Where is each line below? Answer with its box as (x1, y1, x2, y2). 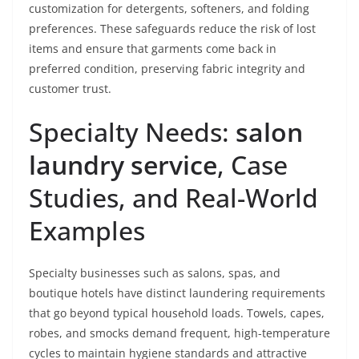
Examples (29, 213, 145, 248)
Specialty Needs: (29, 115, 236, 149)
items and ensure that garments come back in (29, 41, 276, 56)
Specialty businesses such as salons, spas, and (29, 265, 280, 280)
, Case (217, 147, 288, 182)
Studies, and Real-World (29, 180, 318, 215)
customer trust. (29, 81, 111, 96)
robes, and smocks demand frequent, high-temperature (29, 325, 330, 341)
